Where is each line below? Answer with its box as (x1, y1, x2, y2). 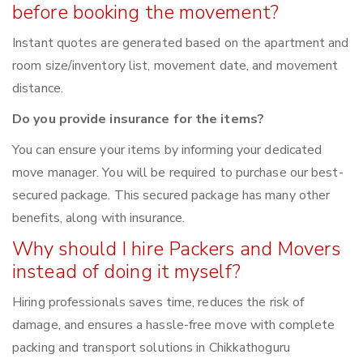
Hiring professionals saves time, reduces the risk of (12, 293, 305, 312)
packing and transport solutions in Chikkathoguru (12, 339, 290, 357)
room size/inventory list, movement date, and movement (12, 57, 339, 75)
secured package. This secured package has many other (12, 186, 331, 205)
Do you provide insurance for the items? (12, 110, 264, 129)
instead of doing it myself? (12, 258, 241, 285)
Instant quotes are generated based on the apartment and (12, 34, 349, 53)
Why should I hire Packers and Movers (12, 236, 340, 263)
